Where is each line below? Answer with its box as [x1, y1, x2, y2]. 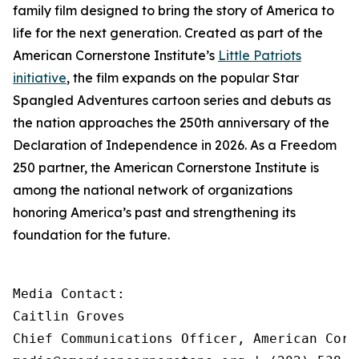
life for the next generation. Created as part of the [13, 25, 323, 41]
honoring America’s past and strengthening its [13, 204, 296, 220]
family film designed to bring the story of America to [13, 2, 334, 18]
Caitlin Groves [13, 309, 125, 324]
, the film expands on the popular [67, 70, 272, 86]
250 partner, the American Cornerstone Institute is [13, 159, 319, 175]
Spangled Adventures [13, 92, 148, 108]
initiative [13, 70, 67, 86]
